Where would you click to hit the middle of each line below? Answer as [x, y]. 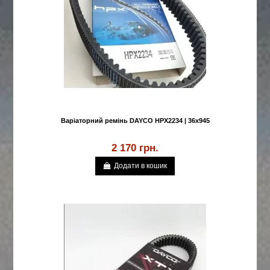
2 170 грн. [135, 148]
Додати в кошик [141, 166]
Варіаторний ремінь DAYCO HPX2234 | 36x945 [135, 121]
